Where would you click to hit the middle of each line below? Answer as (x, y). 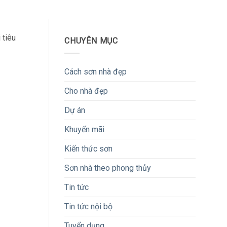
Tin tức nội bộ (88, 206)
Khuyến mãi (84, 129)
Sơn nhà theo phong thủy (108, 168)
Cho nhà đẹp (86, 91)
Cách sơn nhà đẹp (96, 71)
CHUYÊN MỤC (91, 41)
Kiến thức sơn (88, 148)
